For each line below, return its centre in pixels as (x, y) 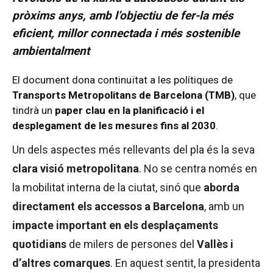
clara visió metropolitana (76, 169)
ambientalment (51, 51)
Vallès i (215, 244)
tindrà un (34, 111)
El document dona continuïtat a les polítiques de (122, 80)
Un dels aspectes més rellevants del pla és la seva (133, 150)
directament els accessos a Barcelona (108, 207)
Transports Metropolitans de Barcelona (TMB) (123, 95)
